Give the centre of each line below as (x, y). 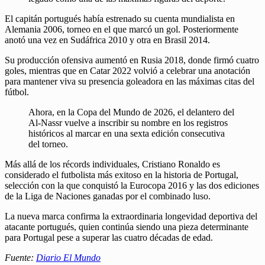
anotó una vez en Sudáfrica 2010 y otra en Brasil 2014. (107, 40)
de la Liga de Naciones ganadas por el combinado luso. (108, 196)
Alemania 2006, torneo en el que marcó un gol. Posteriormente (122, 29)
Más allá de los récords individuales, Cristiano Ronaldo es (112, 164)
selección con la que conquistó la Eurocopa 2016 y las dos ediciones (132, 185)
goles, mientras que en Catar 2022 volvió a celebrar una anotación (127, 70)
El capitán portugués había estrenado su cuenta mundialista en (120, 18)
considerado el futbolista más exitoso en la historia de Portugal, (122, 174)
